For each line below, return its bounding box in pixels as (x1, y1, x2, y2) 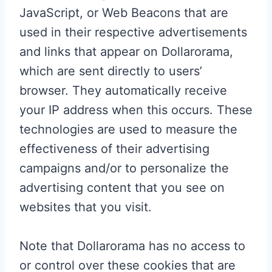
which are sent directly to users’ (19, 63, 202, 78)
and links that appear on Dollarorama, (19, 44, 233, 59)
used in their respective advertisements (19, 24, 247, 39)
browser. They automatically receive (19, 83, 227, 98)
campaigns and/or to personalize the (19, 160, 229, 175)
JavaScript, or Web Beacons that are (19, 5, 228, 20)
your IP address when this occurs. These (19, 102, 253, 117)
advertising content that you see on (19, 180, 225, 195)
